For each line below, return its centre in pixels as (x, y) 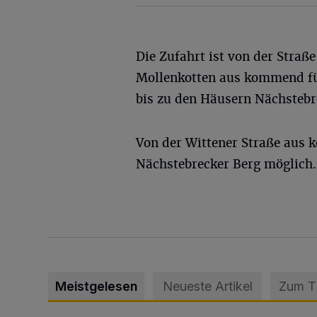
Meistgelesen (96, 286)
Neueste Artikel (207, 286)
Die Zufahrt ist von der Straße (226, 56)
